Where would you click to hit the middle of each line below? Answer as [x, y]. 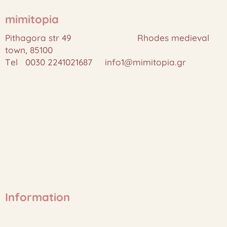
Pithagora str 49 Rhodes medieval [107, 38]
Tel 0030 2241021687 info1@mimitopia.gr [96, 62]
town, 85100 [33, 50]
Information [37, 197]
